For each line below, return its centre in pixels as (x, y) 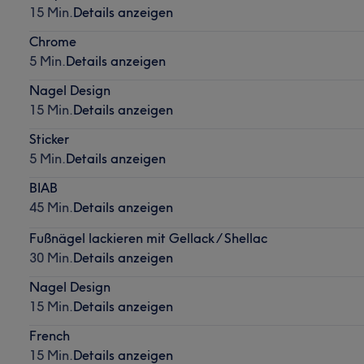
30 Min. (51, 257)
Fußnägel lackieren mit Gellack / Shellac (148, 238)
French (49, 335)
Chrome (52, 41)
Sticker (49, 139)
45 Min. (51, 207)
